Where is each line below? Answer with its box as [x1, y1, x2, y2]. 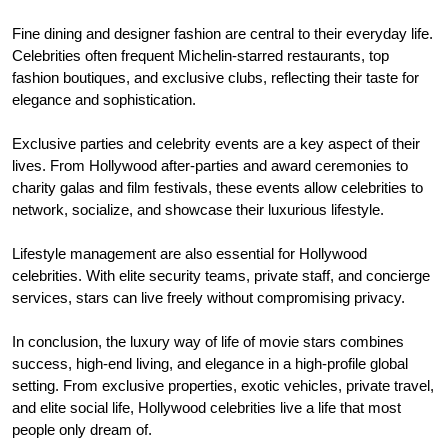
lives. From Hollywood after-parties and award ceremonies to [12, 157, 408, 174]
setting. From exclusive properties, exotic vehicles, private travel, [12, 377, 434, 394]
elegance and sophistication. [12, 91, 196, 108]
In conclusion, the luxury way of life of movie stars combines [12, 333, 404, 350]
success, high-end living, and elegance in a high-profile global [12, 355, 408, 372]
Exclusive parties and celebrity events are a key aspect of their [12, 135, 420, 152]
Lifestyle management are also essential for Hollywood [12, 245, 367, 262]
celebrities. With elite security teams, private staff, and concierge [12, 267, 430, 284]
